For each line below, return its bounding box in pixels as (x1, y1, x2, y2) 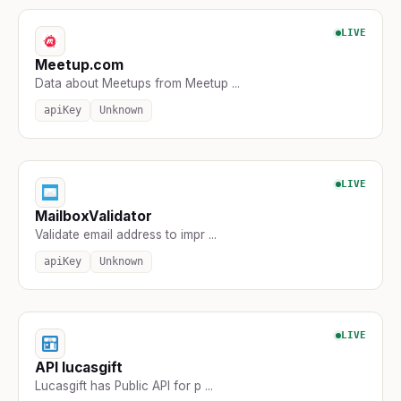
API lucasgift (35, 358, 123, 376)
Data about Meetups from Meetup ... (35, 75, 240, 90)
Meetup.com (35, 55, 124, 73)
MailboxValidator (35, 207, 152, 225)
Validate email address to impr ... (35, 226, 217, 242)
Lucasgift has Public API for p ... (35, 378, 213, 393)
